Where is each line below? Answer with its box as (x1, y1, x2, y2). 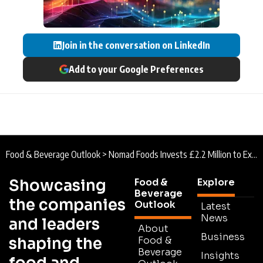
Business (201, 230, 245, 243)
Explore (197, 176, 235, 188)
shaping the (9, 234, 102, 254)
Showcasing (9, 176, 106, 195)
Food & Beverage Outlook (6, 148, 100, 160)
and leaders (9, 214, 100, 234)
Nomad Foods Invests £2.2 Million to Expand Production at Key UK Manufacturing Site (109, 148, 252, 160)
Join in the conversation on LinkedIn (62, 39, 210, 51)
